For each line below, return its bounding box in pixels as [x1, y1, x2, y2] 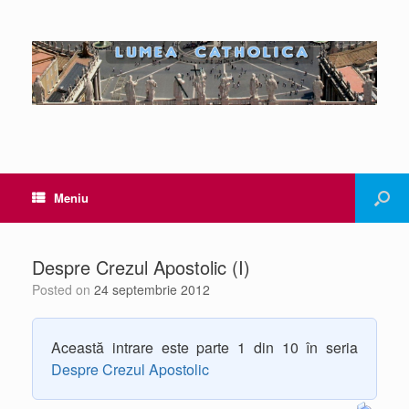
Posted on [40, 280, 94, 299]
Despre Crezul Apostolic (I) [32, 254, 250, 280]
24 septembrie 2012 [94, 280, 210, 299]
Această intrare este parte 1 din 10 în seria [51, 337, 358, 358]
